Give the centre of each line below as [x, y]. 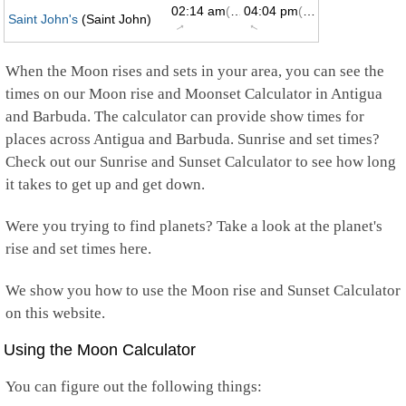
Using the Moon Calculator [100, 350]
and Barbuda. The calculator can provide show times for [185, 116]
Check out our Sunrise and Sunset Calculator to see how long [201, 162]
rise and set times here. [78, 249]
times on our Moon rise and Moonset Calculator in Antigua [194, 94]
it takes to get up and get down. [105, 184]
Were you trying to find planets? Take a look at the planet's [194, 226]
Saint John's [43, 19]
